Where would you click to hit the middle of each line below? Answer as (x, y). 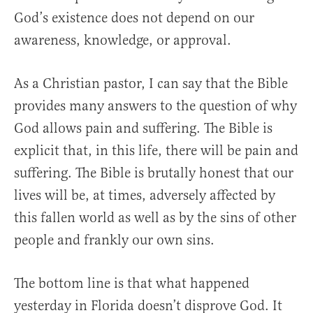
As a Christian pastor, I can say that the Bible (151, 84)
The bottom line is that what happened (132, 284)
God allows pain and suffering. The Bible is (143, 129)
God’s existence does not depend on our (134, 18)
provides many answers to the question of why (155, 106)
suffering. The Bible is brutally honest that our (154, 173)
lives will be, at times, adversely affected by (145, 196)
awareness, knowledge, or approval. (123, 41)
